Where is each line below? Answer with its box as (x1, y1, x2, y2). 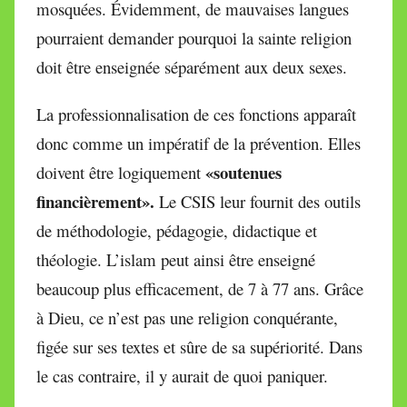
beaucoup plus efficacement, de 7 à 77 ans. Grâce (36, 276, 363, 300)
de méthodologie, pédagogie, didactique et (36, 218, 317, 242)
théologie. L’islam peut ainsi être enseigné (36, 247, 315, 271)
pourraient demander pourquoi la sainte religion (36, 25, 352, 49)
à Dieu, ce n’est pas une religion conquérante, (36, 305, 338, 329)
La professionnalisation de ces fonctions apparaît (36, 102, 356, 125)
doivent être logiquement (36, 160, 205, 184)
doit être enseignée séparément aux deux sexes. (36, 55, 347, 78)
